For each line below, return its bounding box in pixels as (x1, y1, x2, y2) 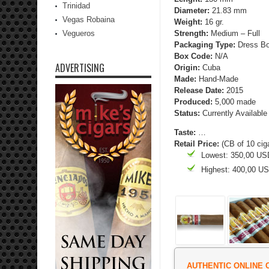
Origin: (174, 63, 200, 72)
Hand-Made (199, 74, 238, 83)
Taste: (174, 128, 198, 137)
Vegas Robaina (62, 15, 115, 24)
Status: (174, 109, 200, 118)
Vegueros (62, 29, 95, 38)
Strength (174, 29, 206, 38)
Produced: (174, 97, 213, 106)
